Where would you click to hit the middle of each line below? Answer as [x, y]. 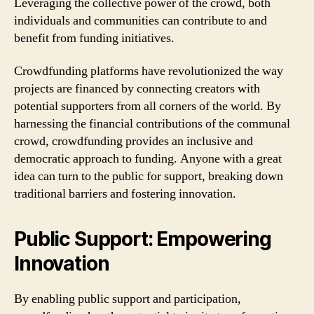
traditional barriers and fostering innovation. [125, 194]
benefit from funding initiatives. [94, 38]
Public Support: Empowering [143, 239]
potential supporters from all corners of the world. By [148, 106]
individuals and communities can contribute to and [141, 20]
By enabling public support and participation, [128, 299]
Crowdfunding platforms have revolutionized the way [149, 71]
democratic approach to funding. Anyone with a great [148, 159]
